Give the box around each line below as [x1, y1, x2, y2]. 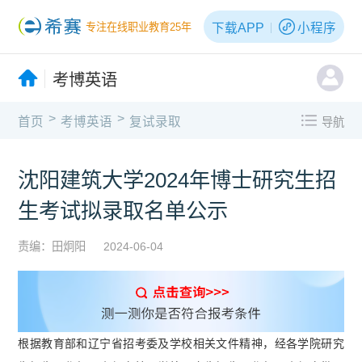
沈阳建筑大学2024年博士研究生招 [18, 167, 337, 192]
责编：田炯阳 [18, 239, 86, 253]
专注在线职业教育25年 [86, 21, 192, 34]
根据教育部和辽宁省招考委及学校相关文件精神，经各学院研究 [18, 336, 344, 350]
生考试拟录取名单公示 [18, 198, 229, 223]
